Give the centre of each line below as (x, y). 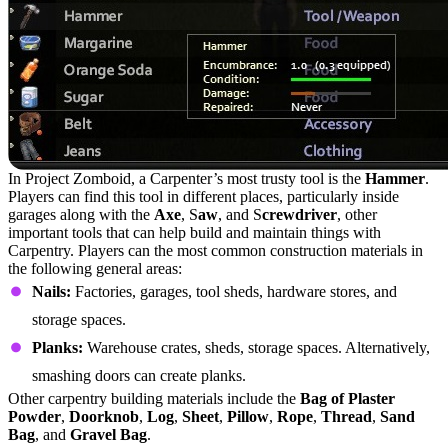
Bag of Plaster (347, 398)
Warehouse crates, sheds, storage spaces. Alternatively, (256, 347)
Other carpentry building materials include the (154, 398)
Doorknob (104, 416)
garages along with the (81, 214)
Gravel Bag (108, 434)
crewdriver (299, 214)
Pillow (248, 416)
